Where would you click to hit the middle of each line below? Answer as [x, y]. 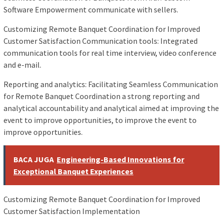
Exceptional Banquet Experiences [73, 171]
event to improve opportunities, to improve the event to [100, 120]
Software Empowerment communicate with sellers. [91, 10]
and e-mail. [22, 65]
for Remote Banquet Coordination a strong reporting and [102, 96]
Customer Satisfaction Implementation [72, 211]
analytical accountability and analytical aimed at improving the [111, 108]
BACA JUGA [34, 160]
